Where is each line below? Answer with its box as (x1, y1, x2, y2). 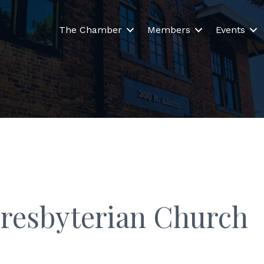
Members (147, 24, 191, 35)
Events (216, 24, 246, 35)
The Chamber (59, 24, 123, 35)
